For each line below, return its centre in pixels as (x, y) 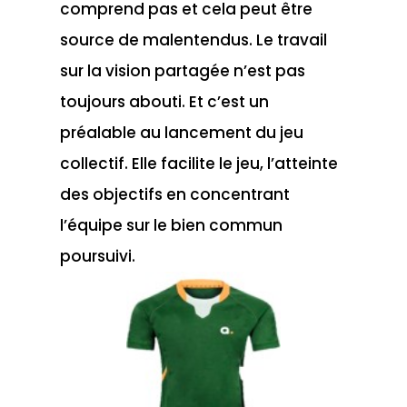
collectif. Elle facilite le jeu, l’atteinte (199, 163)
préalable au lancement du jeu (181, 132)
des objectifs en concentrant (174, 194)
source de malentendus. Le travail (193, 40)
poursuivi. (97, 256)
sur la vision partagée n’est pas (182, 70)
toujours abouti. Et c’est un (164, 101)
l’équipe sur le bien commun (171, 225)
